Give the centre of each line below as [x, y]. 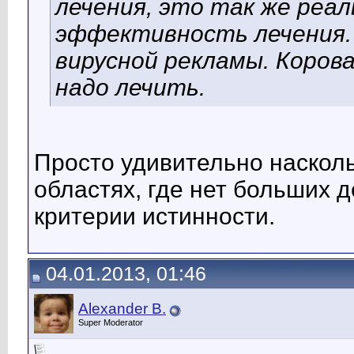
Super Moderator [111, 322]
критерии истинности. [154, 217]
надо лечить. [130, 88]
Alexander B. [122, 309]
